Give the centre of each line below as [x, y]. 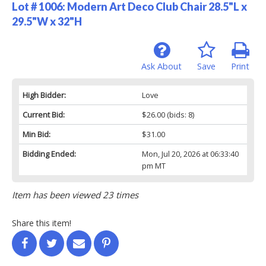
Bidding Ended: [49, 153]
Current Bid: [44, 114]
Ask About [161, 66]
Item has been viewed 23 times [75, 194]
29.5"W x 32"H [47, 21]
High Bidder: [44, 95]
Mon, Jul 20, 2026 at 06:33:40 [190, 153]
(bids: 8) [179, 114]
